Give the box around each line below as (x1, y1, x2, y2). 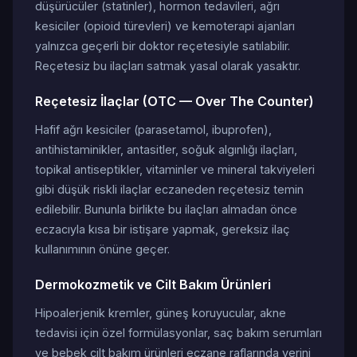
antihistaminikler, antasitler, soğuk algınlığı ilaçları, (35, 143, 297, 156)
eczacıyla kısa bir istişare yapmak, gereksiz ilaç (35, 222, 290, 236)
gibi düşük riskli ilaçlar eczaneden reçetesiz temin (35, 182, 304, 196)
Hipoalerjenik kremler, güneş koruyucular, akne (35, 306, 286, 320)
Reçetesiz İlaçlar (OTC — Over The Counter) (35, 93, 314, 109)
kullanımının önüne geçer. (35, 242, 170, 256)
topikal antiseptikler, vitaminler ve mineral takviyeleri (35, 163, 315, 176)
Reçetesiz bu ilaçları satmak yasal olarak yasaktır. (35, 59, 300, 73)
